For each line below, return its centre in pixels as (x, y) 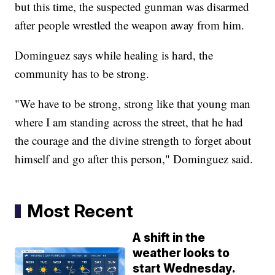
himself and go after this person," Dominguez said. (134, 159)
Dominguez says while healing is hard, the (114, 55)
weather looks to (181, 254)
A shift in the (169, 238)
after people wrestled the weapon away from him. (130, 25)
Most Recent (80, 211)
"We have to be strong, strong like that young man (133, 104)
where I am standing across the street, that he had (129, 122)
